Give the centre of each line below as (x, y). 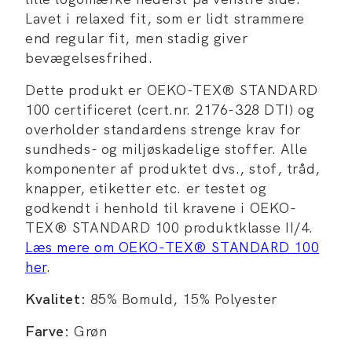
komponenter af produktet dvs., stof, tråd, (173, 169)
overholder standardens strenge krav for (163, 129)
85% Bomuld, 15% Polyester (181, 299)
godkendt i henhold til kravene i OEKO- (161, 208)
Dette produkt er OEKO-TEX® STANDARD (172, 90)
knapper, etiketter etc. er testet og (146, 188)
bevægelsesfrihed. (89, 58)
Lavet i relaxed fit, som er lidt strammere (165, 18)
